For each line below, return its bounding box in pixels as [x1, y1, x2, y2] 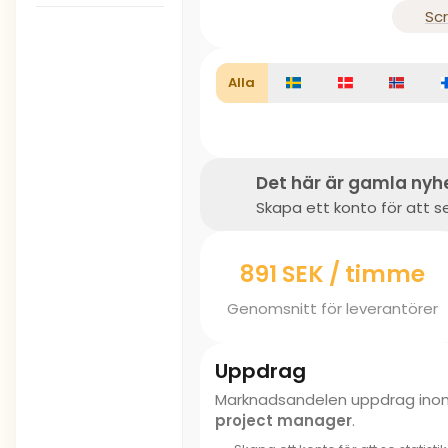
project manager [215, 410, 352, 431]
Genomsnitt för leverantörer [226, 297, 438, 319]
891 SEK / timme [239, 258, 425, 290]
